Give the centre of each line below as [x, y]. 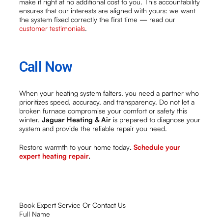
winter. [31, 119]
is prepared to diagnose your [156, 119]
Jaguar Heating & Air [77, 119]
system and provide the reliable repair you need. [93, 128]
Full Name [35, 214]
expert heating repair [54, 156]
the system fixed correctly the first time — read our [97, 19]
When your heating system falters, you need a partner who [109, 93]
